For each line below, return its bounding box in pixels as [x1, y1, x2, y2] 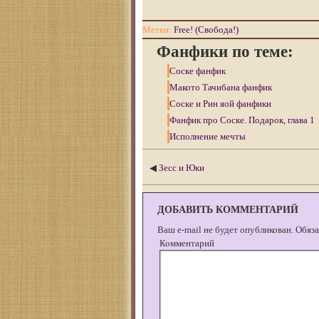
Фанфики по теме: [157, 43, 293, 61]
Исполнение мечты [169, 131, 246, 142]
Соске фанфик [169, 66, 226, 77]
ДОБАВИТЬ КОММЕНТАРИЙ [157, 204, 298, 216]
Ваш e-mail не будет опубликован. [157, 224, 293, 236]
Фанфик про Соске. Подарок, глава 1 [169, 115, 315, 126]
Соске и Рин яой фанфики [169, 98, 271, 110]
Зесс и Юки [159, 162, 204, 174]
